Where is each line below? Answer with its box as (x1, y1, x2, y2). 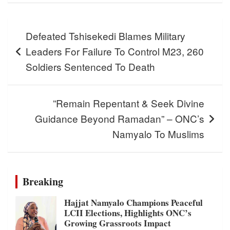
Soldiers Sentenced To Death (26, 60, 155, 73)
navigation (7, 32, 66, 51)
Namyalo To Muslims (112, 127, 204, 141)
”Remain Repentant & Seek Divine (53, 96, 204, 110)
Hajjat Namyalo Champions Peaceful (64, 196, 203, 209)
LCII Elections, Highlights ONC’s (64, 206, 191, 219)
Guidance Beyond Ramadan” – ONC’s (35, 111, 204, 125)
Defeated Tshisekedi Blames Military (26, 29, 185, 43)
